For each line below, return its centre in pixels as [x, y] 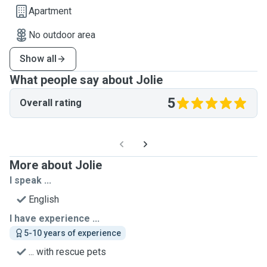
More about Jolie [56, 165]
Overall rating [51, 103]
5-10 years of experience [72, 233]
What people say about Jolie [86, 80]
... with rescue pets [67, 252]
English [44, 199]
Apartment [50, 11]
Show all [38, 59]
